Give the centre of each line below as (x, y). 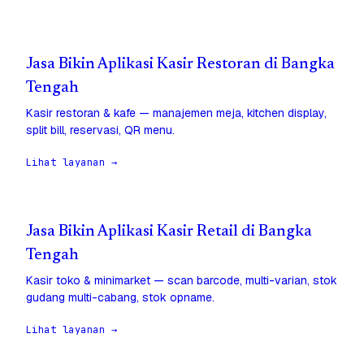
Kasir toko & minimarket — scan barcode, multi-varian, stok (182, 281)
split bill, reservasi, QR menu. (100, 130)
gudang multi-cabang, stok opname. (120, 298)
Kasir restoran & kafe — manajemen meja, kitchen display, (176, 113)
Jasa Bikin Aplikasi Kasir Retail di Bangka (169, 232)
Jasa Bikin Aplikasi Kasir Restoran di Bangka (180, 65)
